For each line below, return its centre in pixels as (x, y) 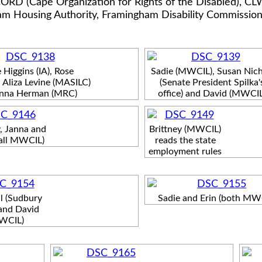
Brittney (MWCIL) (185, 129)
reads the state (185, 140)
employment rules (185, 151)
